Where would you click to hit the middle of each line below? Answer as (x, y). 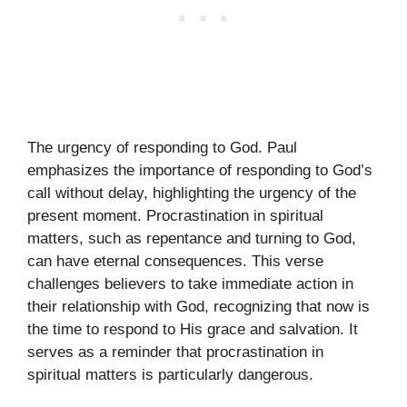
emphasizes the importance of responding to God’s (200, 171)
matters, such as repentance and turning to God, (192, 239)
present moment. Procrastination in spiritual (175, 216)
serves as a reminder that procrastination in (175, 352)
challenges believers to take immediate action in (190, 284)
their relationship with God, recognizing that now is (199, 307)
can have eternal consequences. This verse (175, 262)
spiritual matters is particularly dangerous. (170, 375)
